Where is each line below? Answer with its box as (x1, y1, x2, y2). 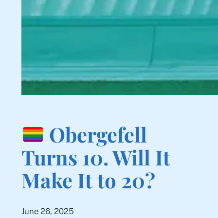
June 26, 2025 (21, 206, 74, 216)
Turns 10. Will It (21, 143, 170, 170)
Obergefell (44, 120, 147, 147)
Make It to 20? (21, 166, 155, 193)
